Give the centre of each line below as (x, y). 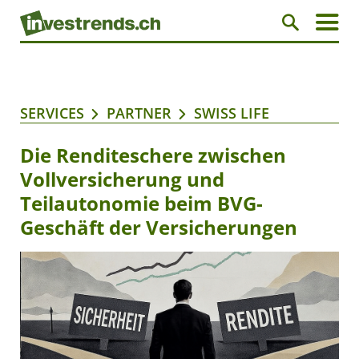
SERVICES (52, 113)
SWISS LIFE (232, 113)
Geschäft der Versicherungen (159, 228)
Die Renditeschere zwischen (153, 155)
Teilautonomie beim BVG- (141, 204)
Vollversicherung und (122, 179)
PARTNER (139, 113)
